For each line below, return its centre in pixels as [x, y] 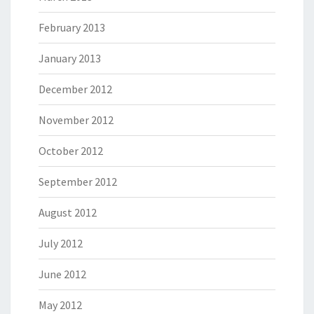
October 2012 [71, 151]
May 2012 [60, 305]
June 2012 [62, 274]
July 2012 [61, 244]
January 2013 [70, 59]
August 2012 [68, 213]
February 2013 [72, 28]
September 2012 [78, 182]
